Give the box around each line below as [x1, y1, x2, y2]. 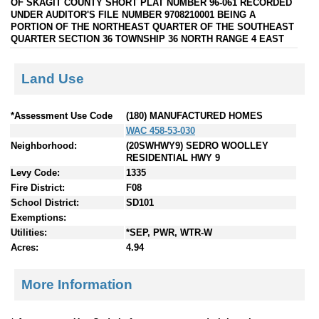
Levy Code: [11, 167, 60, 179]
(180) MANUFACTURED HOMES [126, 110, 263, 122]
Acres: [11, 242, 38, 253]
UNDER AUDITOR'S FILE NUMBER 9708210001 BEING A [11, 9, 256, 20]
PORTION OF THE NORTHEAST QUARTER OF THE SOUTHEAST [11, 21, 294, 32]
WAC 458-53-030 [126, 125, 195, 137]
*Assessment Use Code [11, 110, 113, 122]
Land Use [21, 70, 84, 86]
